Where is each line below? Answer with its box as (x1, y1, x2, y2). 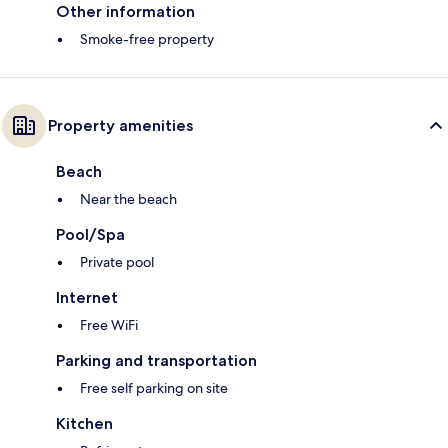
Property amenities (48, 116, 193, 136)
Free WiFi (80, 316, 138, 335)
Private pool (80, 253, 154, 272)
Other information (56, 2, 195, 22)
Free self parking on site (80, 379, 228, 398)
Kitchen (56, 414, 113, 434)
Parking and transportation (56, 351, 257, 371)
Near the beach (80, 190, 177, 209)
